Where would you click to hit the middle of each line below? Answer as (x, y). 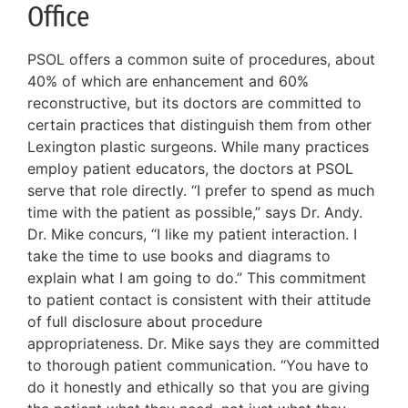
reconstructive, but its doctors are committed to (194, 102)
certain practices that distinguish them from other (199, 124)
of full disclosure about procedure (145, 321)
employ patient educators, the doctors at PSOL (190, 168)
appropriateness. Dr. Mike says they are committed (204, 343)
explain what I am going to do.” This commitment (197, 277)
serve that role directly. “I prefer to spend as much (201, 190)
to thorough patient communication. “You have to (198, 365)
